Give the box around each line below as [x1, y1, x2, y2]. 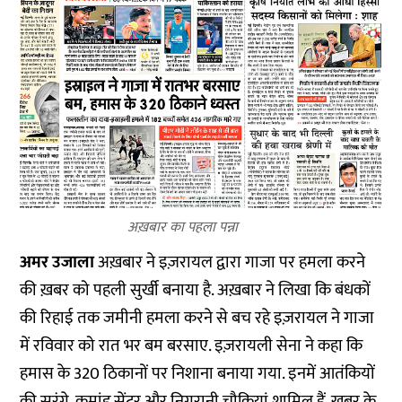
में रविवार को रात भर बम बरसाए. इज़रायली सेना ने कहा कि [20, 332, 363, 361]
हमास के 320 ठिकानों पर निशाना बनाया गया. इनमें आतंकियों [20, 360, 376, 389]
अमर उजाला [20, 249, 99, 277]
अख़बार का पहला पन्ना [127, 215, 239, 240]
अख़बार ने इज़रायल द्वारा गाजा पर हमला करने [98, 249, 366, 277]
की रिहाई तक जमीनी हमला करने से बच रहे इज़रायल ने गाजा [20, 304, 375, 333]
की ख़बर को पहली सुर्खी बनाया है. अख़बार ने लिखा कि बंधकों [20, 276, 371, 305]
